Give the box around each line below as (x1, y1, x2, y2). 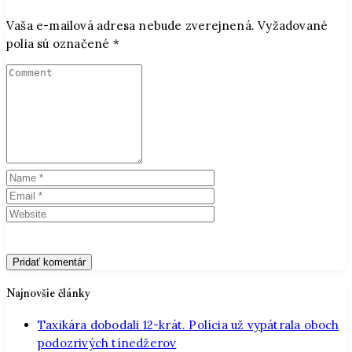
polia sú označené (6, 35, 113, 51)
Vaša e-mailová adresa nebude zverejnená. (6, 17, 255, 33)
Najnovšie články (6, 285, 91, 300)
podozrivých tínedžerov (38, 335, 177, 350)
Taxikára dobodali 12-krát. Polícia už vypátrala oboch (38, 317, 339, 332)
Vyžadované (258, 17, 328, 33)
